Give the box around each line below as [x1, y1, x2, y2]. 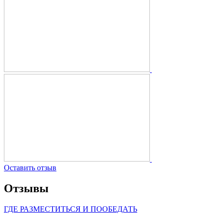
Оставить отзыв [4, 163, 56, 172]
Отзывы [4, 182, 49, 195]
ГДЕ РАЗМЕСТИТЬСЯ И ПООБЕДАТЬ [4, 204, 137, 213]
